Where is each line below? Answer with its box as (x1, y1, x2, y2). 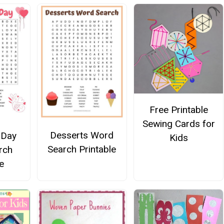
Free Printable (149, 104, 208, 116)
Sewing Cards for (142, 118, 215, 130)
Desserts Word (50, 129, 114, 141)
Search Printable (47, 143, 116, 155)
